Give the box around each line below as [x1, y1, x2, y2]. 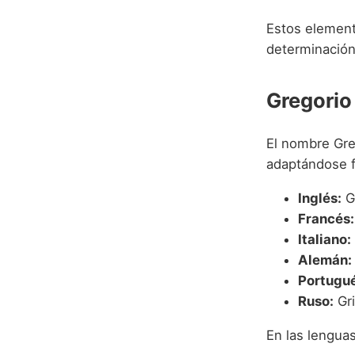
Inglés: [298, 190, 342, 207]
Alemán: [298, 252, 352, 269]
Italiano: [298, 231, 351, 248]
